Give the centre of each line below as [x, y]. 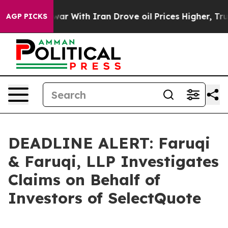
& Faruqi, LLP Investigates [113, 161]
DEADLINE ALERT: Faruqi [109, 143]
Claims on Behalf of [84, 180]
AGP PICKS [27, 16]
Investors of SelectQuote [105, 198]
